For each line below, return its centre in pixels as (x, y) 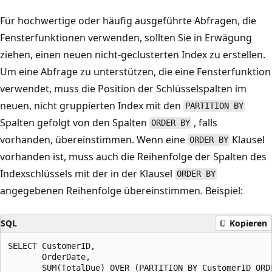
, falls (205, 122)
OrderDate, (49, 257)
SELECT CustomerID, (52, 246)
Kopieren (248, 223)
